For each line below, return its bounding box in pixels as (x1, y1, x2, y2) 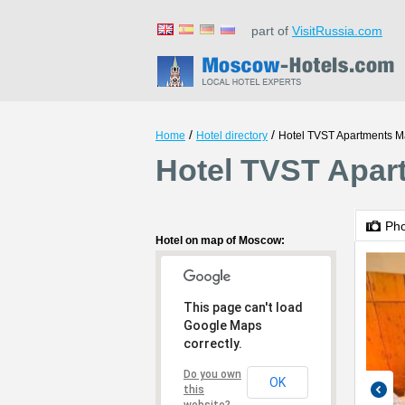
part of (240, 24, 292, 38)
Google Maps (184, 318, 262, 333)
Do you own (184, 368, 241, 381)
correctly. (184, 336, 242, 351)
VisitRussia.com (292, 24, 382, 38)
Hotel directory (196, 129, 268, 142)
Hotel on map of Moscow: (155, 234, 285, 247)
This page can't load (184, 300, 303, 315)
